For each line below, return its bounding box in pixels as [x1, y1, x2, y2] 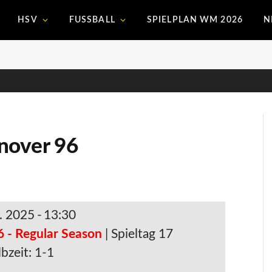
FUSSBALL [69, 16, 110, 24]
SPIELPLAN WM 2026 [146, 16, 243, 24]
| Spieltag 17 [105, 228, 174, 240]
